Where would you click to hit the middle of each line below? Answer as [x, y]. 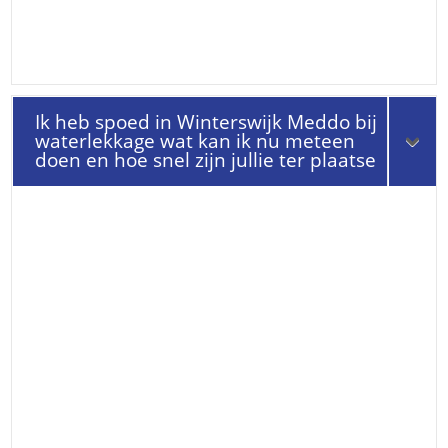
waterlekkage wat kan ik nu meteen [195, 141]
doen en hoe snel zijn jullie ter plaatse [206, 160]
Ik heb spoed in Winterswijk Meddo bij [206, 122]
